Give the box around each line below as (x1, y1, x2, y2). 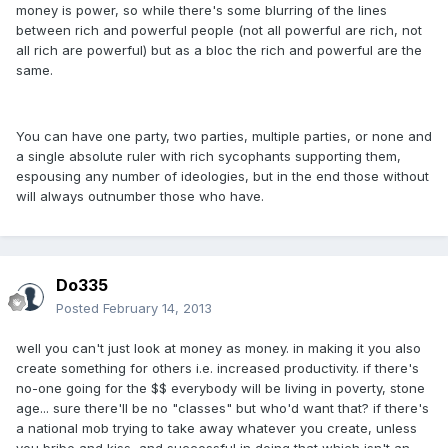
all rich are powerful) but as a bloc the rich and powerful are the (16, 42, 422, 59)
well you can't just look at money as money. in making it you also (16, 340, 421, 357)
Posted (56, 300, 103, 317)
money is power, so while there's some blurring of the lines (16, 2, 387, 19)
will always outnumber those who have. (16, 188, 264, 205)
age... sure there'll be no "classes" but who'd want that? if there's (16, 400, 429, 417)
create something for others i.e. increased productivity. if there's (16, 360, 419, 377)
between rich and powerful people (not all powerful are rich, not (16, 22, 422, 39)
